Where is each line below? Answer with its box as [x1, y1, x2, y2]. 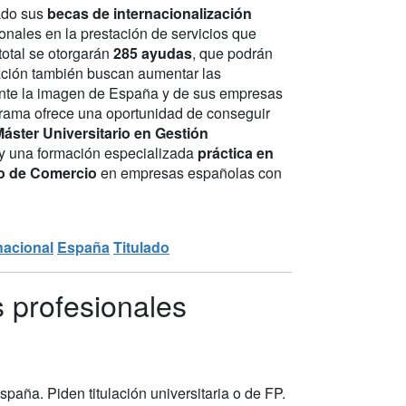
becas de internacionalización [47, 2, 252, 24]
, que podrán [192, 42, 273, 63]
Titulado [113, 236, 169, 257]
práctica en [198, 141, 274, 163]
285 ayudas [113, 42, 192, 63]
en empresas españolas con [101, 161, 282, 183]
